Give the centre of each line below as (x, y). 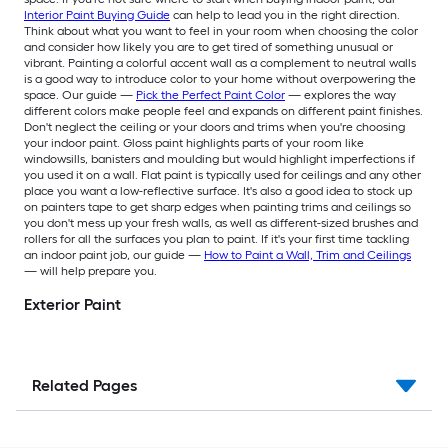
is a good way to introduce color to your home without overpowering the (220, 79)
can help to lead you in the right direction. (285, 15)
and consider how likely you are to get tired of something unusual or (208, 47)
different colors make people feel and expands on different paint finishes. (223, 111)
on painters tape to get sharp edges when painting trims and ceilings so (217, 207)
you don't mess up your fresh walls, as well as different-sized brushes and (221, 223)
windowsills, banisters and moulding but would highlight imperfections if (219, 159)
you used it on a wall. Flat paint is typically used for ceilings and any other (222, 175)
